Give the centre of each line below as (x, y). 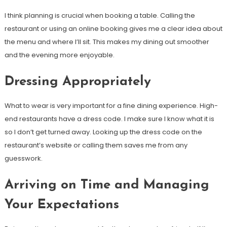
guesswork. (23, 158)
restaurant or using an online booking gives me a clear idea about (113, 29)
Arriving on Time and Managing (107, 185)
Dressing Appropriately (78, 82)
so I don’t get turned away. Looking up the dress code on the (103, 132)
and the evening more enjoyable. (59, 55)
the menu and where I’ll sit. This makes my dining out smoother (107, 42)
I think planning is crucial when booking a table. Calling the (100, 15)
